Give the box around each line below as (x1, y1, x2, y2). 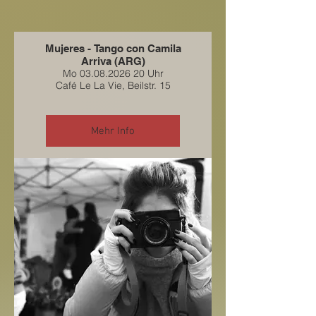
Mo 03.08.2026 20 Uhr (62, 67, 164, 80)
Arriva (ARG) (80, 55, 145, 67)
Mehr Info (91, 124, 135, 138)
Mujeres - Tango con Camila (44, 42, 181, 54)
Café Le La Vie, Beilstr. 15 (55, 79, 171, 92)
